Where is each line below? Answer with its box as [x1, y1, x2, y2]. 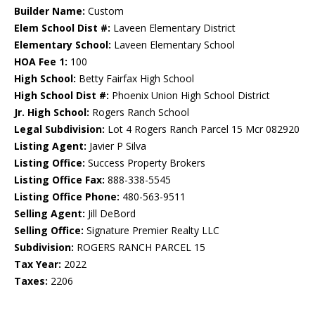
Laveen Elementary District [110, 21, 236, 35]
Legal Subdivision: [14, 122, 105, 136]
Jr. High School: [14, 105, 89, 120]
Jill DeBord [85, 207, 136, 221]
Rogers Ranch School [89, 105, 189, 120]
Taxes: [14, 274, 48, 288]
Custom [85, 4, 124, 18]
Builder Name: [14, 4, 85, 18]
